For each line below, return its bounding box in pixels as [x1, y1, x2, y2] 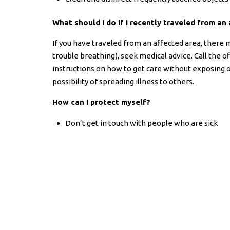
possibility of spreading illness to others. [52, 77, 194, 86]
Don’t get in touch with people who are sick [65, 119, 218, 128]
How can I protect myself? [52, 98, 150, 107]
